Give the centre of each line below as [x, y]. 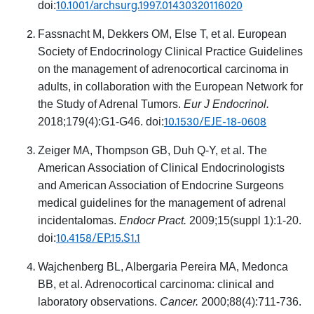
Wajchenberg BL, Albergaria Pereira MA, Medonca [163, 266]
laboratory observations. [99, 301]
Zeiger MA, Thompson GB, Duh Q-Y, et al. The [153, 150]
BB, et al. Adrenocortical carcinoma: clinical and [156, 284]
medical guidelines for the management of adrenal [162, 203]
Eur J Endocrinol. [227, 104]
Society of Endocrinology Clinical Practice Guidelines [171, 51]
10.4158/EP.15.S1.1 [98, 237]
